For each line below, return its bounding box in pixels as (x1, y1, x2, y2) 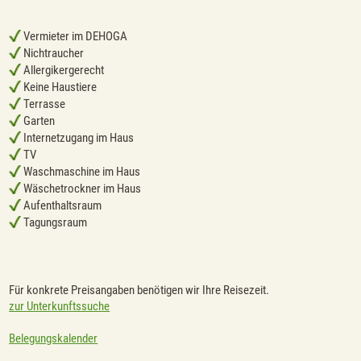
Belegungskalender (9, 330, 98, 346)
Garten (21, 114, 56, 129)
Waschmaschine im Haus (21, 164, 141, 180)
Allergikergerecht (21, 63, 105, 78)
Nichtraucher (21, 46, 85, 61)
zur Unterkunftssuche (9, 298, 110, 313)
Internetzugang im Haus (21, 131, 135, 146)
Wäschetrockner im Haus (21, 181, 142, 197)
